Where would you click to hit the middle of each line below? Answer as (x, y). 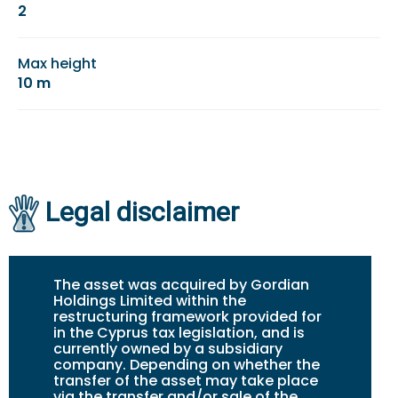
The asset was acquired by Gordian (181, 284)
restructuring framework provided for (187, 316)
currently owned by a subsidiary (168, 348)
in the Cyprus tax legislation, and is (179, 332)
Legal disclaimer (142, 212)
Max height (57, 64)
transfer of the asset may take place (186, 380)
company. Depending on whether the (187, 364)
